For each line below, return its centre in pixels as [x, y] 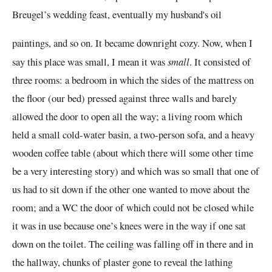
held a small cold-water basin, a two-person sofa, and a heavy [133, 134]
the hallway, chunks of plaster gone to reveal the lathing [122, 262]
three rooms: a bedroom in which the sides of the [110, 80]
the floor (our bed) [50, 98]
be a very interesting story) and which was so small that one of [136, 171]
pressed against [117, 98]
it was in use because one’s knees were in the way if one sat [129, 225]
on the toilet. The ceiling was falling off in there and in [144, 243]
